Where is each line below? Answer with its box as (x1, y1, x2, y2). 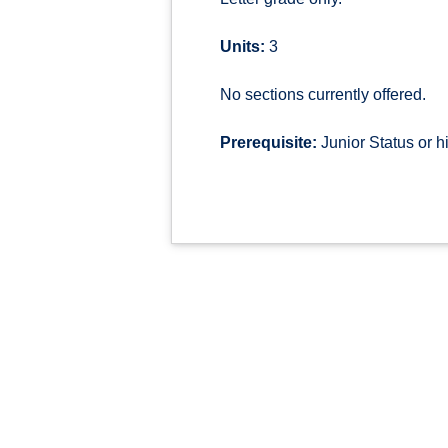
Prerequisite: (220, 134, 317, 151)
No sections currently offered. (220, 86, 426, 103)
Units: (220, 38, 265, 55)
